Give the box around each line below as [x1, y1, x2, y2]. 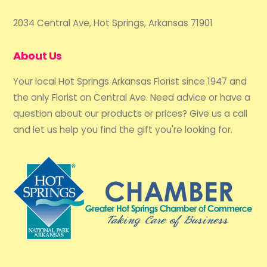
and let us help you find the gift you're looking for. [13, 123, 233, 136]
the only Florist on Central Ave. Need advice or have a [13, 91, 251, 104]
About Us [13, 48, 62, 64]
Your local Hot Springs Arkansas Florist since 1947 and [13, 75, 247, 88]
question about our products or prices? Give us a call [13, 107, 248, 120]
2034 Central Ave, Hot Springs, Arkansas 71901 [13, 17, 213, 30]
